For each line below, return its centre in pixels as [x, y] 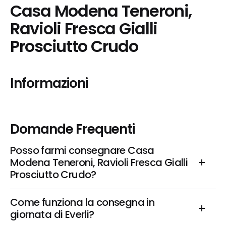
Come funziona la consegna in [82, 202]
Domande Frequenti [73, 129]
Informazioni [49, 83]
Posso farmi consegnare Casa [82, 150]
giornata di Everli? [52, 214]
